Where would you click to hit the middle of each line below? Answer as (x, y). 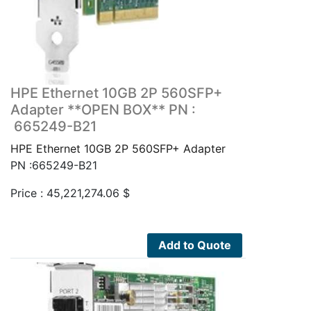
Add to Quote (194, 245)
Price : (28, 193)
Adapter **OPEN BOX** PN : (103, 109)
